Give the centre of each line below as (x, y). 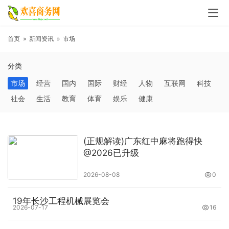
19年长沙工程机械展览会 (61, 201)
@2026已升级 (111, 153)
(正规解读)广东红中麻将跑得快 (143, 141)
